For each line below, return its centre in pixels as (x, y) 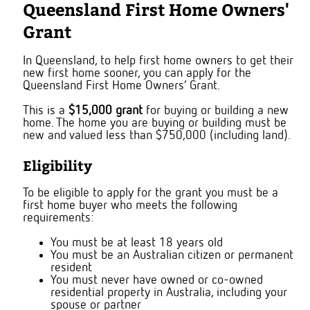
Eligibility (57, 165)
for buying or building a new (217, 111)
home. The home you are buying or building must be (155, 124)
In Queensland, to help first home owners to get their (158, 61)
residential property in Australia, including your (169, 293)
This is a (46, 111)
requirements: (58, 218)
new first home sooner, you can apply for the (137, 74)
